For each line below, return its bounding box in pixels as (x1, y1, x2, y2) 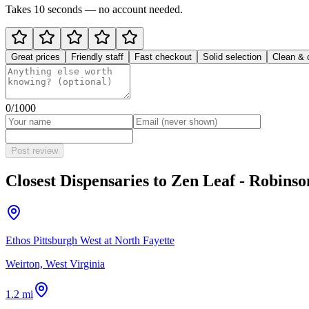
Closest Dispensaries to (6, 171, 171, 190)
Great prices (11, 51, 60, 62)
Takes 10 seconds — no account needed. (6, 3, 183, 15)
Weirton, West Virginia (6, 257, 105, 270)
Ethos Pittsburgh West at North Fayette (6, 234, 175, 246)
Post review (11, 145, 58, 156)
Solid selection (203, 51, 261, 62)
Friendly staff (71, 51, 123, 62)
